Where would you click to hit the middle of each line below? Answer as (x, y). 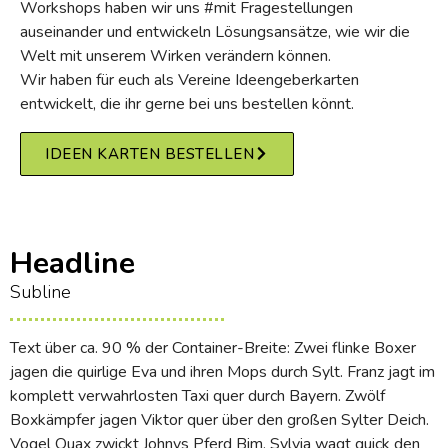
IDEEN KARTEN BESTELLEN (149, 153)
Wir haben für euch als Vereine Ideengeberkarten (189, 79)
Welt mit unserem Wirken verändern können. (175, 55)
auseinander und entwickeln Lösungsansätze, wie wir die (215, 31)
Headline (72, 263)
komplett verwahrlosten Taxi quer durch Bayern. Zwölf (197, 395)
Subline (40, 291)
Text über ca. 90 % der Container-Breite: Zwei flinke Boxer (213, 347)
